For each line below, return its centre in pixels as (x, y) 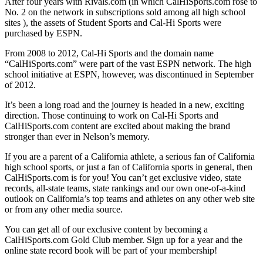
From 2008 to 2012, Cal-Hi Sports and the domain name (109, 53)
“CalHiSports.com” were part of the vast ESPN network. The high (128, 63)
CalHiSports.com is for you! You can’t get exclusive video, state (123, 177)
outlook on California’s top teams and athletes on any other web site (130, 198)
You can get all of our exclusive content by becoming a (106, 229)
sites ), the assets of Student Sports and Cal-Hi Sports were (113, 22)
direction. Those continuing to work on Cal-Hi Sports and (112, 115)
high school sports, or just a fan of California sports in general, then (129, 167)
